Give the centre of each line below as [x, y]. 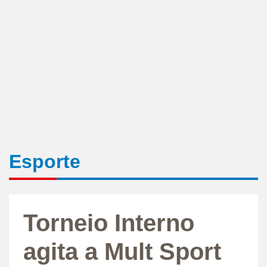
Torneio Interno [109, 223]
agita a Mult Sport [122, 251]
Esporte [45, 161]
